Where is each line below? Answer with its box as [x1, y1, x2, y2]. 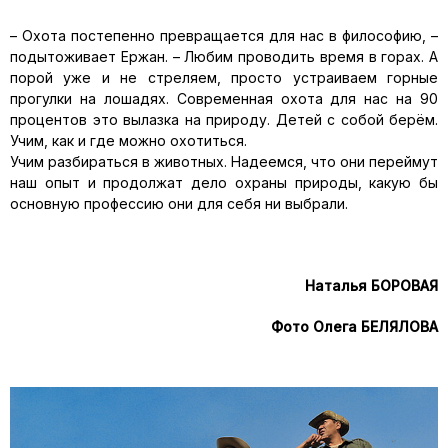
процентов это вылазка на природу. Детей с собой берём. [10, 111, 438, 128]
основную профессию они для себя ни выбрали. [10, 195, 348, 212]
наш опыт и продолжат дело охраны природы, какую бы [10, 174, 438, 191]
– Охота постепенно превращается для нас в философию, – [10, 27, 438, 44]
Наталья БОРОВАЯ [305, 277, 438, 294]
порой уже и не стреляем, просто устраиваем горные [10, 69, 438, 86]
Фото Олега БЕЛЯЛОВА [271, 318, 438, 335]
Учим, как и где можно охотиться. [10, 132, 247, 149]
